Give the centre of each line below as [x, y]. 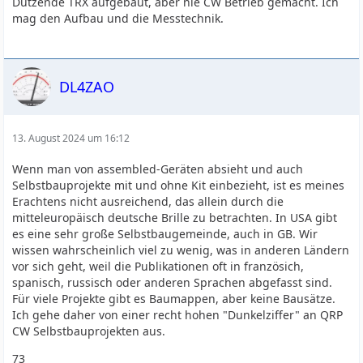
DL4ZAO [87, 86]
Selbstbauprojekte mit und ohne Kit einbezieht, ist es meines [179, 185]
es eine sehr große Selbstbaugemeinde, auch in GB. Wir [165, 234]
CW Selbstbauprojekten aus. [89, 331]
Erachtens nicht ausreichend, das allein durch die [148, 201]
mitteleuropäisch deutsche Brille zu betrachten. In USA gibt [175, 218]
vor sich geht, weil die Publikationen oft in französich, [158, 266]
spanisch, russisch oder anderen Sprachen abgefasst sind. [173, 282]
